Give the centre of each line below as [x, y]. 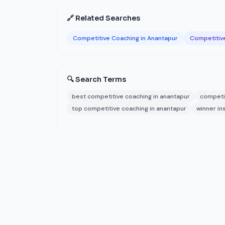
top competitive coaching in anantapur [129, 108]
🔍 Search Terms [96, 79]
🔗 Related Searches [103, 18]
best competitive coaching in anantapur [131, 96]
